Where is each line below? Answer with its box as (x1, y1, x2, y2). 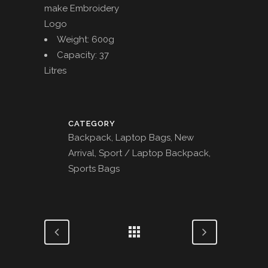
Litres (44, 65, 66, 77)
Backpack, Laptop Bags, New (68, 132, 194, 144)
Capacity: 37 (57, 50, 109, 61)
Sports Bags (68, 163, 120, 175)
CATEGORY (68, 119, 115, 129)
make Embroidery (44, 3, 119, 14)
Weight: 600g (57, 34, 114, 45)
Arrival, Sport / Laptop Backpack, (68, 148, 211, 159)
